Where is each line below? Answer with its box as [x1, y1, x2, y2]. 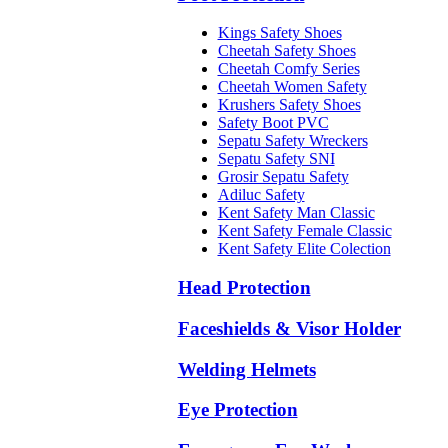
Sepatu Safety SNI [217, 150, 335, 168]
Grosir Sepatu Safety [217, 168, 349, 186]
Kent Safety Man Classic [217, 204, 375, 222]
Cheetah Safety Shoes [217, 42, 356, 60]
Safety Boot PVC [217, 114, 329, 132]
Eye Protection [177, 399, 298, 421]
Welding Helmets [177, 358, 316, 380]
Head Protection [177, 277, 311, 299]
